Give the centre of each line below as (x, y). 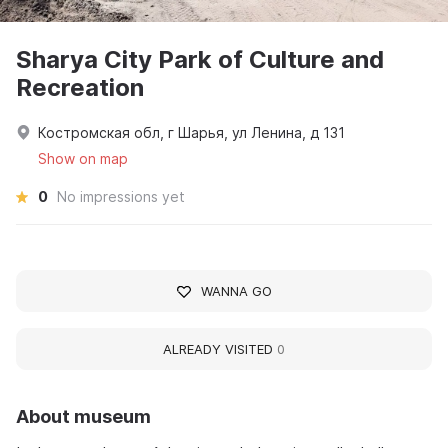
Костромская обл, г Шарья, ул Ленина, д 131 (191, 133)
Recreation (80, 88)
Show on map (83, 159)
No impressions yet (121, 197)
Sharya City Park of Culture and (200, 60)
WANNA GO (236, 291)
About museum (83, 417)
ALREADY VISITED (220, 349)
